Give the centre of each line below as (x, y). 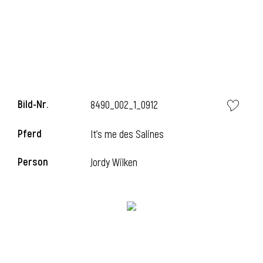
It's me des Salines (127, 135)
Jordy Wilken (114, 163)
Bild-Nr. (33, 105)
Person (33, 162)
